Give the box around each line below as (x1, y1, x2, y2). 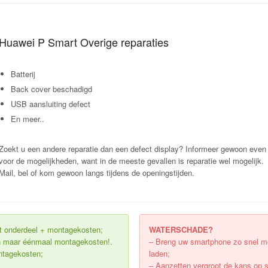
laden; (149, 248, 170, 259)
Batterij (11, 68, 36, 80)
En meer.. (11, 113, 45, 124)
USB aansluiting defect (11, 98, 91, 109)
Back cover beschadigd (11, 83, 93, 95)
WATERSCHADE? (149, 224, 214, 235)
